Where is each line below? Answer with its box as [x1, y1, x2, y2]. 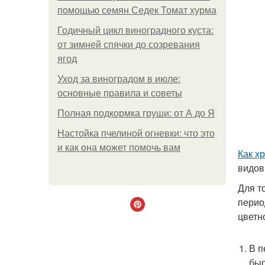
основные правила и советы [57, 88, 182, 98]
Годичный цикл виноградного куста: [57, 25, 214, 35]
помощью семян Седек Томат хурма [57, 5, 216, 15]
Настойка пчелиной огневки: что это [57, 128, 215, 138]
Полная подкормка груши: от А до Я [57, 108, 215, 118]
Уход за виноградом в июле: [57, 74, 180, 84]
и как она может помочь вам [57, 143, 180, 153]
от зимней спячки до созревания [57, 40, 200, 50]
